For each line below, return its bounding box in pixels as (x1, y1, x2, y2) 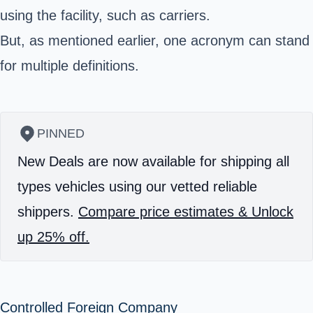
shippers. (17, 204, 78, 219)
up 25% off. (17, 229, 89, 245)
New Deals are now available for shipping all (17, 154, 289, 169)
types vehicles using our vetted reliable (17, 179, 257, 194)
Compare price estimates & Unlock (78, 204, 293, 219)
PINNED (37, 126, 85, 140)
